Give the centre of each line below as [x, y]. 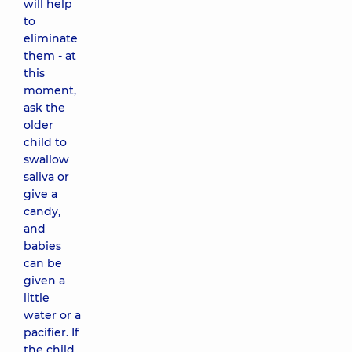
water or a [52, 315]
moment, [50, 90]
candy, [42, 211]
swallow [46, 159]
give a [40, 194]
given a [44, 280]
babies [42, 246]
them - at [50, 56]
